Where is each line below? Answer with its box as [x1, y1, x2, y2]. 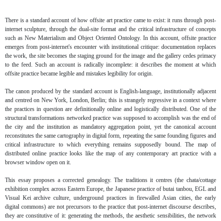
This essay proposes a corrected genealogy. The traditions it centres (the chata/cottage [5, 177, 216, 184]
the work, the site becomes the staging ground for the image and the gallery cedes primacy [5, 52, 216, 60]
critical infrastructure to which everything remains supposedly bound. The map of [5, 141, 216, 148]
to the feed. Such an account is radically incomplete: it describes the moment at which [5, 61, 216, 69]
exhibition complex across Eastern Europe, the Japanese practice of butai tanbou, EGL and [5, 185, 216, 193]
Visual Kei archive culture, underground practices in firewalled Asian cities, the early [5, 194, 216, 202]
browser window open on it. [5, 159, 71, 166]
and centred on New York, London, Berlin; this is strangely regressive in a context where [5, 97, 216, 104]
